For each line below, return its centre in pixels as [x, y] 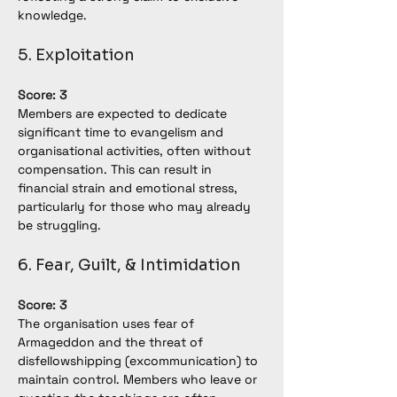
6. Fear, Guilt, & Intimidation [129, 265]
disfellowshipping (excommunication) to [140, 361]
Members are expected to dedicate [124, 113]
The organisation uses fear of [108, 323]
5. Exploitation [76, 55]
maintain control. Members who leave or [139, 379]
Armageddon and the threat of [112, 342]
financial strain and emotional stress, [129, 188]
